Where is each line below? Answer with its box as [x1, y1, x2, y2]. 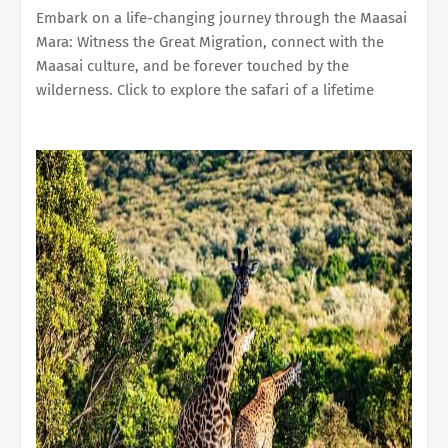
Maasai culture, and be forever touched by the [36, 56, 349, 75]
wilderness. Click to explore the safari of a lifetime [36, 80, 374, 99]
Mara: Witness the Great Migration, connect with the [36, 32, 384, 51]
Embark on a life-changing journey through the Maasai [36, 8, 407, 27]
